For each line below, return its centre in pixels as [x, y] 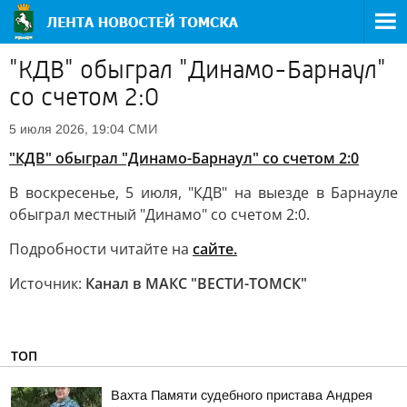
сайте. [215, 249]
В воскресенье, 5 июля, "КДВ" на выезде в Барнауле [203, 193]
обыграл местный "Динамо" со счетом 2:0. [159, 214]
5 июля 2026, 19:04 [67, 129]
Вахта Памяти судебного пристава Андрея [242, 395]
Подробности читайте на [101, 249]
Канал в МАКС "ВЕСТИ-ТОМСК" [196, 283]
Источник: [47, 283]
